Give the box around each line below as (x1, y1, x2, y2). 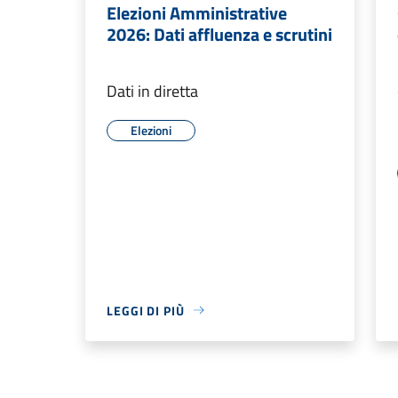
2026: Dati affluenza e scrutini (107, 20, 332, 48)
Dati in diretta (107, 78, 198, 103)
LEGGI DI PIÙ (107, 300, 185, 320)
